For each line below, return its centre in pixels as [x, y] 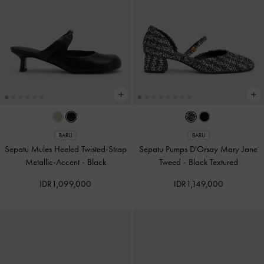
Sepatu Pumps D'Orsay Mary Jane [199, 149]
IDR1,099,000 [66, 184]
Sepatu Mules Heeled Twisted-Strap [65, 149]
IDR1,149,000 [198, 184]
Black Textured [213, 162]
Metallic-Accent [53, 162]
